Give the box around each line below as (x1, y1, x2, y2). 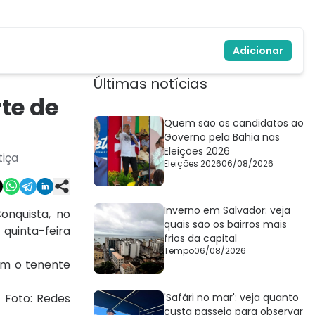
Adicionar (233, 44, 283, 58)
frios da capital (164, 231, 237, 246)
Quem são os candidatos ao (164, 116, 304, 131)
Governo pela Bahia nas (164, 130, 280, 145)
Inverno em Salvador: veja (164, 203, 290, 218)
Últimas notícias (94, 74, 207, 94)
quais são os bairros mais (164, 217, 287, 232)
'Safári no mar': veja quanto (164, 290, 299, 305)
